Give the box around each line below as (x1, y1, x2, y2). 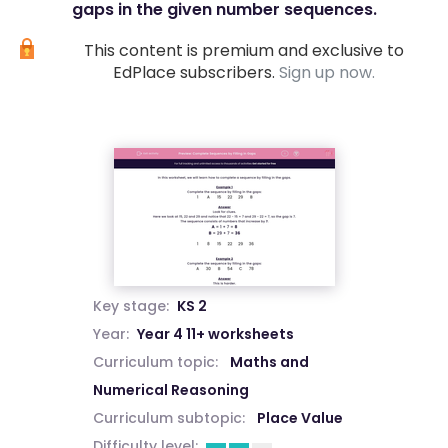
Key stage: (92, 296, 169, 316)
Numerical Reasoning (92, 380, 249, 400)
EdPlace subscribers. (113, 61, 279, 84)
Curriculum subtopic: (92, 408, 245, 428)
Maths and (229, 352, 309, 372)
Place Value (256, 408, 343, 428)
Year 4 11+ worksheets (136, 324, 294, 344)
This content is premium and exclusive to (84, 39, 404, 62)
